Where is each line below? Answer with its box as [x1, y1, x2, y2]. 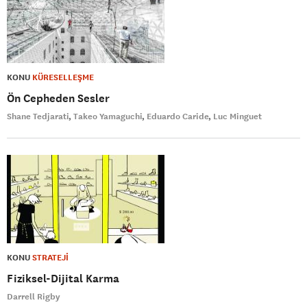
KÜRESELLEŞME [32, 72, 94, 84]
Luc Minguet [213, 111, 262, 123]
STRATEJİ [32, 252, 69, 264]
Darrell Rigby [7, 291, 60, 303]
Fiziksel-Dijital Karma [7, 271, 119, 286]
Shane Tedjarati [7, 111, 69, 123]
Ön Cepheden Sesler [7, 91, 110, 106]
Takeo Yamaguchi [73, 111, 143, 123]
